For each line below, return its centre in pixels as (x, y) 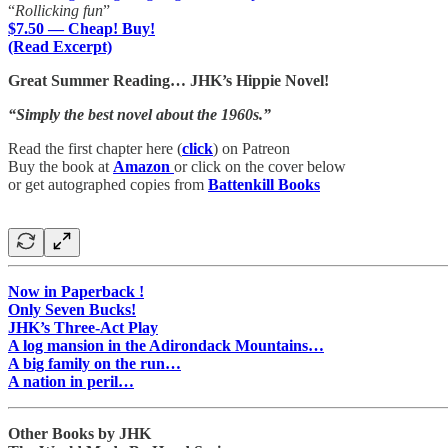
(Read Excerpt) (60, 46)
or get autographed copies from (108, 184)
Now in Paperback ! (76, 291)
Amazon (141, 166)
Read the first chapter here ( (95, 148)
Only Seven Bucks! (72, 309)
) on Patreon (251, 148)
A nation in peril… (71, 381)
